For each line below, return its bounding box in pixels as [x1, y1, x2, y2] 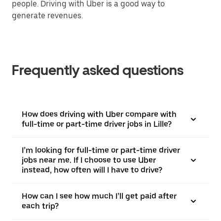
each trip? [22, 201, 59, 211]
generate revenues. [12, 11, 83, 20]
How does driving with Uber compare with [22, 110, 177, 119]
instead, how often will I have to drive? [22, 165, 162, 175]
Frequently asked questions [12, 62, 184, 78]
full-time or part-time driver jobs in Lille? [22, 119, 172, 129]
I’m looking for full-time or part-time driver [22, 146, 180, 155]
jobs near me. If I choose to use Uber [22, 155, 156, 165]
